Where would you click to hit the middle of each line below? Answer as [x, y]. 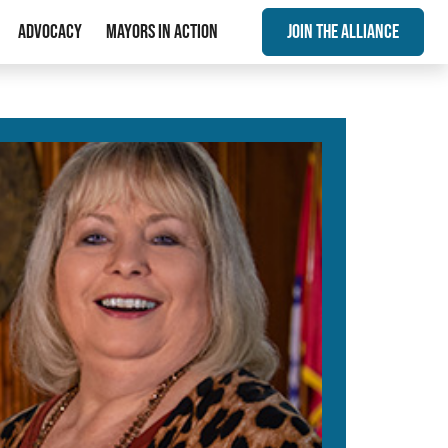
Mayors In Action [162, 32]
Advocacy [50, 32]
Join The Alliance [343, 32]
